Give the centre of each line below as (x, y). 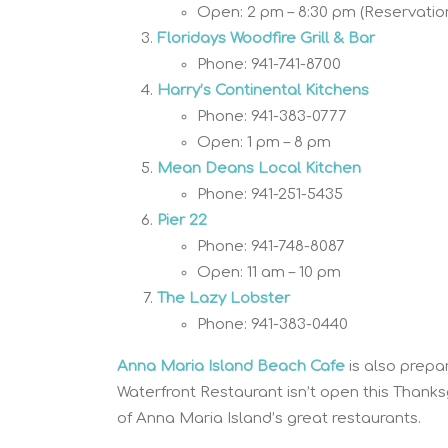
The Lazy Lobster (223, 298)
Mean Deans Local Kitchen (259, 168)
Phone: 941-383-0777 (272, 116)
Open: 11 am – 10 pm (269, 272)
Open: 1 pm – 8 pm (264, 142)
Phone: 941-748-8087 (271, 246)
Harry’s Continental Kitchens (263, 90)
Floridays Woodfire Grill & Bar (266, 38)
